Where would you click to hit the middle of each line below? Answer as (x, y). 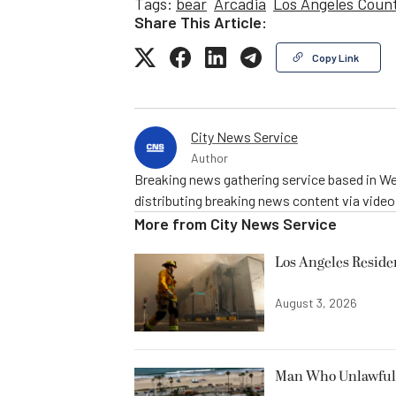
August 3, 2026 (316, 302)
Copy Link (335, 57)
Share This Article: (201, 22)
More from (172, 223)
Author (209, 157)
